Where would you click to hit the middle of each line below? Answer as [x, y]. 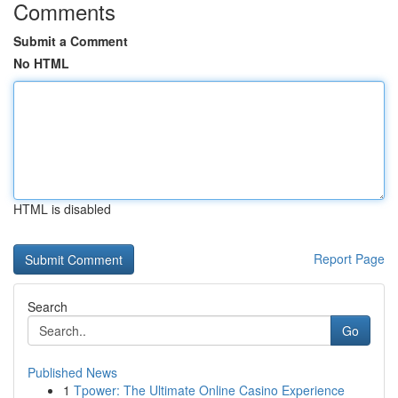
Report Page [349, 259]
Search [48, 306]
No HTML [41, 63]
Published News [72, 372]
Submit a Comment [71, 41]
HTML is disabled [62, 209]
